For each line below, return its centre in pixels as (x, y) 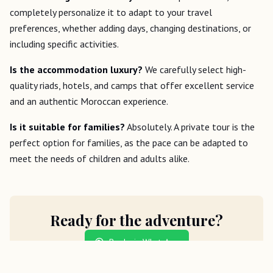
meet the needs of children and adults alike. (100, 158)
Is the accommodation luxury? (76, 69)
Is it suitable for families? (67, 126)
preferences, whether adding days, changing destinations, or (130, 28)
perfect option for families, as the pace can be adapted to (129, 142)
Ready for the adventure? (136, 220)
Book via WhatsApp (144, 242)
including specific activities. (64, 44)
